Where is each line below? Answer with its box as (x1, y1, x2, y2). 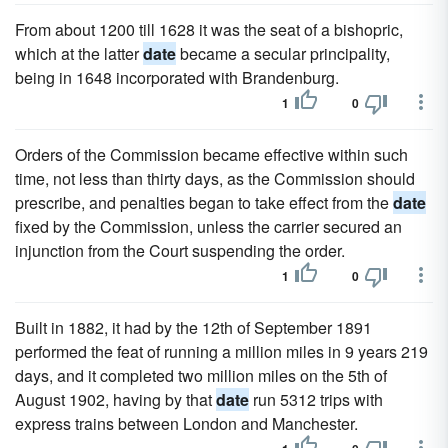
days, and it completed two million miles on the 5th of (15, 364, 387, 387)
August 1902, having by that (15, 388, 216, 411)
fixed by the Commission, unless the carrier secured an (15, 215, 402, 238)
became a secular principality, (176, 42, 390, 65)
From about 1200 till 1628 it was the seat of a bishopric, (15, 18, 403, 41)
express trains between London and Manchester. (15, 412, 358, 435)
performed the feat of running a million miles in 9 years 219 (15, 340, 428, 363)
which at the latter (15, 42, 143, 65)
